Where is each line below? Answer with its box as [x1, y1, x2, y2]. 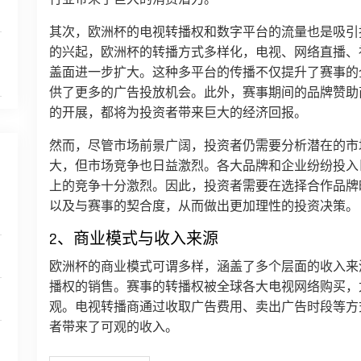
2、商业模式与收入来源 [49, 229, 218, 250]
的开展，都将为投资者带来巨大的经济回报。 [49, 105, 307, 122]
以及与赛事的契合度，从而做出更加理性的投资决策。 [49, 198, 359, 215]
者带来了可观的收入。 [49, 319, 178, 336]
